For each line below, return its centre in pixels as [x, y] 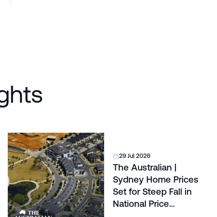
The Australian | [145, 168]
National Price [141, 204]
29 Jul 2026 [134, 156]
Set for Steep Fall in [153, 192]
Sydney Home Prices [156, 180]
